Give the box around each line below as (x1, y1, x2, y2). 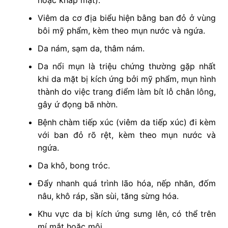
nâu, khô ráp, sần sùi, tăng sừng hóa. (37, 191, 179, 202)
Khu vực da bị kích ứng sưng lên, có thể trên (37, 209, 216, 219)
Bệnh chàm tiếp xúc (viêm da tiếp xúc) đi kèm (37, 117, 216, 128)
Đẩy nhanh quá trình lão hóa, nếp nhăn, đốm (37, 178, 216, 189)
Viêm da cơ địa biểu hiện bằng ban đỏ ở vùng (37, 13, 216, 23)
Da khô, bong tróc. (37, 160, 110, 171)
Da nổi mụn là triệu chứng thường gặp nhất (37, 61, 216, 72)
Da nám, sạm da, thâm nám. (37, 43, 145, 54)
